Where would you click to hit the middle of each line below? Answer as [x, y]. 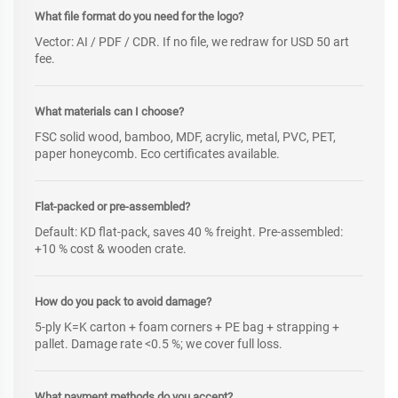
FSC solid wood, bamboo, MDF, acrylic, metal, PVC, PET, [185, 137]
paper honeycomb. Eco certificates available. [157, 154]
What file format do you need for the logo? [139, 17]
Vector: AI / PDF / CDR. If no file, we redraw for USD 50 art [192, 42]
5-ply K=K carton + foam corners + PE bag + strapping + [187, 327]
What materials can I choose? [109, 112]
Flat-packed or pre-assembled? [112, 207]
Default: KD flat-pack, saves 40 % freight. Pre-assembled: [189, 232]
